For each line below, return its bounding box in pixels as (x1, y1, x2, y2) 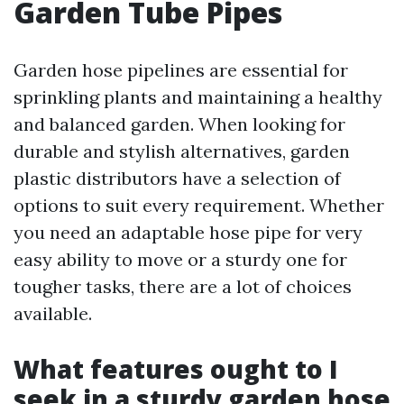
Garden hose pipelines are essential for (14, 59, 348, 81)
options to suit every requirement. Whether (14, 194, 384, 216)
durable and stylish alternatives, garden (14, 140, 350, 162)
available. (14, 302, 92, 325)
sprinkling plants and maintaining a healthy (14, 86, 382, 108)
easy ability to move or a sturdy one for (14, 248, 347, 271)
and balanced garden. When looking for (14, 113, 345, 135)
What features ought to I (14, 352, 338, 386)
